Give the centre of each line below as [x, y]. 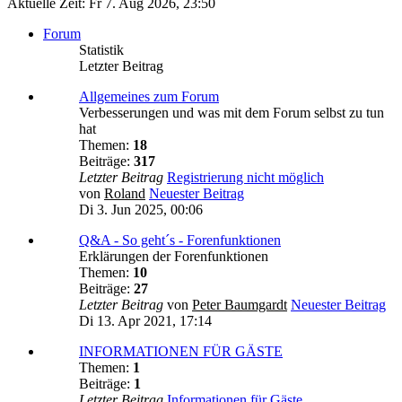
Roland [125, 194]
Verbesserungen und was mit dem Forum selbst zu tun [232, 113]
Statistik [101, 50]
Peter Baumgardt [240, 305]
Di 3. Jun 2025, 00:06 [141, 210]
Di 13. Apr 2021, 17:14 [145, 321]
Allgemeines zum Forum [149, 97]
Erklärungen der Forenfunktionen [174, 257]
